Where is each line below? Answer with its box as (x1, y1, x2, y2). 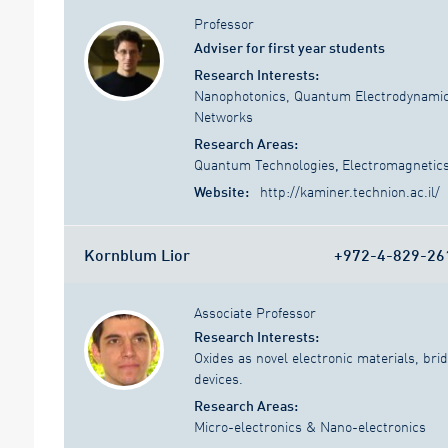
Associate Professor (194, 304, 316, 322)
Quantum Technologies (194, 156, 335, 174)
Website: (194, 183, 252, 201)
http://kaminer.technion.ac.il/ (260, 183, 440, 201)
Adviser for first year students (194, 39, 385, 57)
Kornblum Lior (84, 244, 190, 264)
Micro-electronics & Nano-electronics (194, 418, 426, 436)
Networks (194, 108, 253, 126)
